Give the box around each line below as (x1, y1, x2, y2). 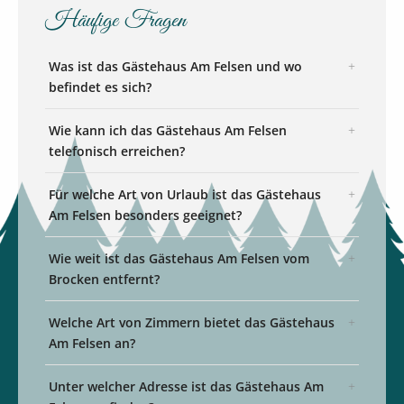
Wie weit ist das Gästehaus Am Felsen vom (49, 250, 309, 268)
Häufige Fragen (45, 6, 187, 36)
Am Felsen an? (49, 335, 135, 353)
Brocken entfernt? (49, 271, 160, 289)
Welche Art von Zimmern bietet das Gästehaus (49, 314, 335, 332)
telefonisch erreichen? (49, 142, 185, 161)
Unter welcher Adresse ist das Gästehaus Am (49, 378, 324, 396)
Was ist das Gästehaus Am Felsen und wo (49, 58, 302, 76)
